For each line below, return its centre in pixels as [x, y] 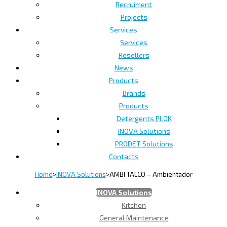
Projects [134, 17]
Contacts [124, 156]
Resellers [134, 55]
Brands [134, 93]
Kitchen [134, 205]
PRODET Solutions [144, 143]
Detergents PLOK [144, 118]
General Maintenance [134, 217]
